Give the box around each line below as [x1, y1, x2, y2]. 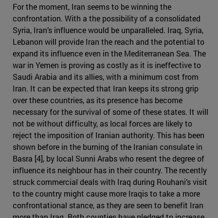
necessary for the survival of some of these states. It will [13, 106, 208, 117]
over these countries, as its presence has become [13, 94, 182, 105]
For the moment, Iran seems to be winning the [13, 1, 171, 12]
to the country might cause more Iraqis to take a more [13, 188, 200, 199]
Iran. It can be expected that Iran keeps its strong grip [13, 83, 199, 93]
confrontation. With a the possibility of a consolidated [13, 13, 200, 23]
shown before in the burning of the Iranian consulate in [13, 141, 202, 152]
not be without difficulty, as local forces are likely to [13, 118, 192, 128]
